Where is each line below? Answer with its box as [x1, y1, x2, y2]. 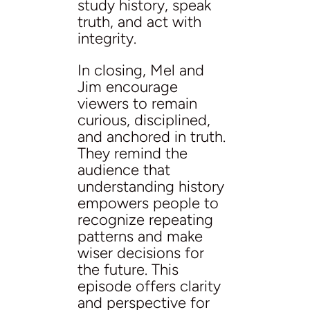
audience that [77, 160, 170, 179]
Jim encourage [77, 77, 178, 96]
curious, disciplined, [77, 110, 210, 129]
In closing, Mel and [77, 60, 204, 80]
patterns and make [77, 226, 203, 246]
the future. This [77, 259, 179, 279]
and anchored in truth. [77, 127, 226, 146]
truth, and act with [77, 12, 201, 31]
